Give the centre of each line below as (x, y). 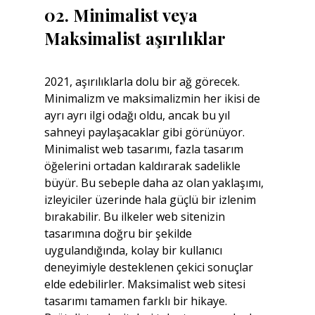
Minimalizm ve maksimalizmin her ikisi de (153, 98)
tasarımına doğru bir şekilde (119, 233)
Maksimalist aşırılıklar (135, 38)
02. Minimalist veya (123, 14)
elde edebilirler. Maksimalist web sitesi (146, 284)
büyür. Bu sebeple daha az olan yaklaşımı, (155, 182)
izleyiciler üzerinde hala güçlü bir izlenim (151, 199)
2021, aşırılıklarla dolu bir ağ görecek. (143, 81)
